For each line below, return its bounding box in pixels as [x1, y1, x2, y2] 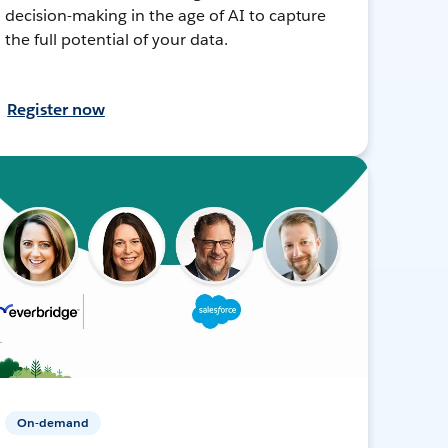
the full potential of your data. [5, 28, 228, 50]
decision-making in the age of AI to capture [5, 4, 327, 26]
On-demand [17, 413, 90, 431]
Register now [7, 98, 105, 120]
